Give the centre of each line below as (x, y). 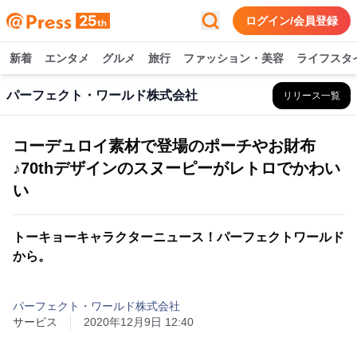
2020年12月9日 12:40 (139, 322)
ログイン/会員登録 (292, 21)
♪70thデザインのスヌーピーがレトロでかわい (177, 168)
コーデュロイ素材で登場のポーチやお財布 (164, 146)
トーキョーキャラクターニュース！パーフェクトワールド (178, 237)
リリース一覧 (312, 96)
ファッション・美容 (233, 58)
